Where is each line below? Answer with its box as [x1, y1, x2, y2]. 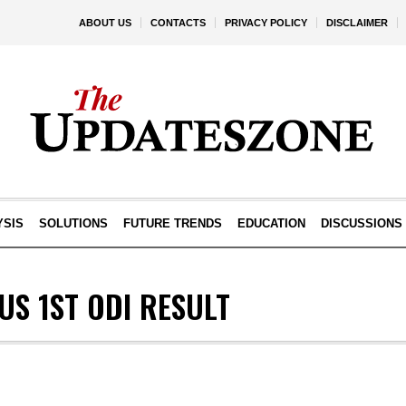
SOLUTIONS [38, 217, 108, 230]
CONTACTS [150, 17, 206, 28]
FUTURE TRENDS [122, 217, 222, 230]
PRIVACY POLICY [225, 17, 307, 28]
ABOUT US [79, 17, 131, 28]
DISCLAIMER [326, 17, 388, 28]
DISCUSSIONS [320, 217, 402, 230]
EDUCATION [237, 217, 305, 230]
